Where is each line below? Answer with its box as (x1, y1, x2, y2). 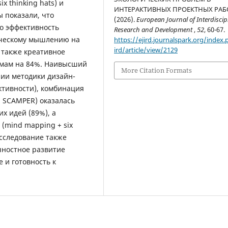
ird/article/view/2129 (114, 45, 178, 55)
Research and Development (114, 25, 194, 35)
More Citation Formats (121, 66, 192, 75)
